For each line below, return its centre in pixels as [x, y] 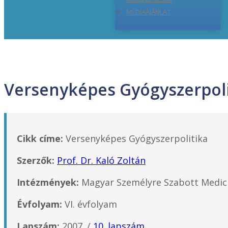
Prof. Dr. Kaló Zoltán [101, 160]
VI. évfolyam [90, 204]
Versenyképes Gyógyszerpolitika [135, 138]
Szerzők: [36, 160]
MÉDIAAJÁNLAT [148, 12]
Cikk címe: [40, 138]
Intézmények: [48, 182]
